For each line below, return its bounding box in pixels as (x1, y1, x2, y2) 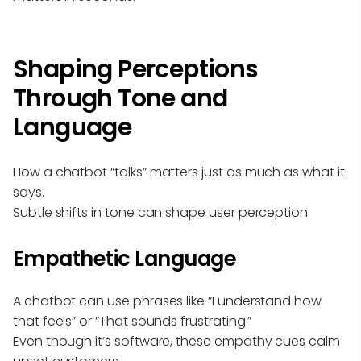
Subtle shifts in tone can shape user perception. (13, 202, 310, 222)
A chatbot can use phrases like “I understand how (13, 291, 322, 310)
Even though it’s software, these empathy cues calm (13, 331, 340, 351)
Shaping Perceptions (13, 52, 259, 86)
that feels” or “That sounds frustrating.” (13, 311, 252, 330)
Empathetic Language (13, 243, 237, 273)
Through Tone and (13, 81, 228, 115)
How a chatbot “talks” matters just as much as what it (13, 162, 345, 181)
